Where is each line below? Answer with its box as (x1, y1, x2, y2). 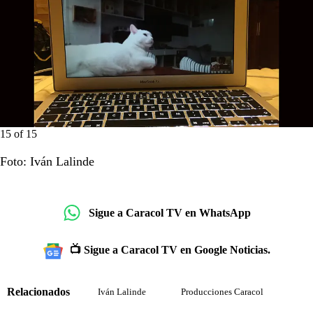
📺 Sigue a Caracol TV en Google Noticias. (69, 244, 270, 256)
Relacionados (7, 285, 70, 298)
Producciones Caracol (181, 286, 263, 298)
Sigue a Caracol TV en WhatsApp (89, 206, 251, 219)
